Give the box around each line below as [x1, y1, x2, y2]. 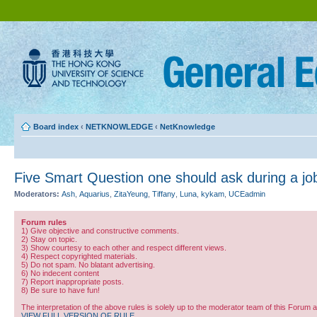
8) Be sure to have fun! [21, 285, 100, 294]
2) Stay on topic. [21, 234, 77, 243]
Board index [33, 122, 79, 131]
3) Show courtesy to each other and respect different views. [21, 243, 226, 252]
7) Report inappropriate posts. [21, 277, 124, 286]
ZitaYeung [114, 190, 148, 198]
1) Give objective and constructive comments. [21, 226, 179, 235]
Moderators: [14, 190, 59, 198]
